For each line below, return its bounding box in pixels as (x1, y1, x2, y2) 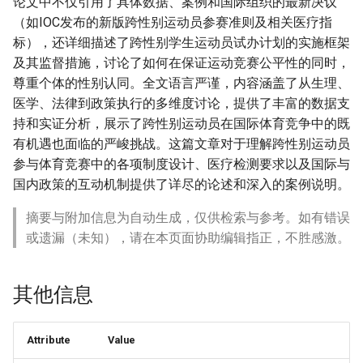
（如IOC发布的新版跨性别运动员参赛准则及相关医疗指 (13, 15, 332, 30)
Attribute (27, 334, 70, 346)
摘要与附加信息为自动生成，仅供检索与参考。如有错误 (26, 210, 350, 225)
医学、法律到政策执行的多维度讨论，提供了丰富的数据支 (13, 96, 350, 111)
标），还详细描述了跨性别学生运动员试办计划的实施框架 (13, 35, 350, 50)
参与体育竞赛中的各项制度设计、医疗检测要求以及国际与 (13, 156, 350, 172)
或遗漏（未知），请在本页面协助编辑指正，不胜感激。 (26, 230, 350, 246)
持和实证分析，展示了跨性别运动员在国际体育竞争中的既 (13, 116, 350, 131)
